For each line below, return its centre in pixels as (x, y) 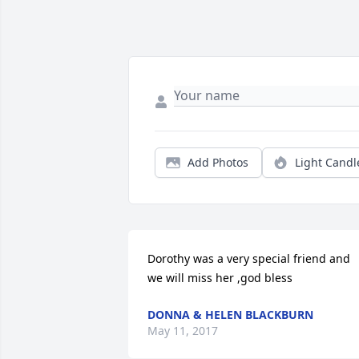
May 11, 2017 (183, 331)
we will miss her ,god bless (220, 278)
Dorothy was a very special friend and (249, 259)
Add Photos (218, 163)
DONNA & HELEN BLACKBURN (230, 315)
